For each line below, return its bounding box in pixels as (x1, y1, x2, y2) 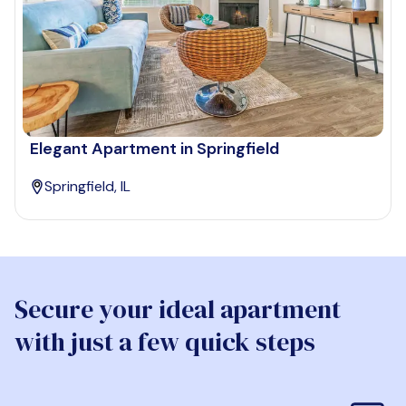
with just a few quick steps (14, 324, 315, 360)
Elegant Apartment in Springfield (30, 138, 279, 160)
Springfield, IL (44, 177, 130, 197)
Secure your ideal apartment (14, 292, 341, 327)
